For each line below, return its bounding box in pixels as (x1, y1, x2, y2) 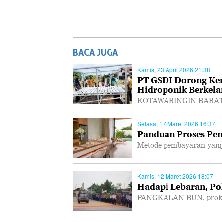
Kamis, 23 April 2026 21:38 (137, 65, 210, 74)
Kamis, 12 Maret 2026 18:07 (137, 172, 213, 180)
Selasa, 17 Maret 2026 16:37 (137, 119, 215, 128)
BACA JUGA (73, 47, 118, 57)
